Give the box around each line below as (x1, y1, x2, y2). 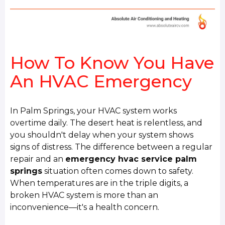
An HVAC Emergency (10, 70, 192, 92)
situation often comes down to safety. (42, 166, 194, 176)
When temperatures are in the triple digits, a (10, 178, 189, 188)
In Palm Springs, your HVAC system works (10, 106, 177, 116)
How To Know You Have (10, 52, 214, 73)
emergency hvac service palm (65, 154, 197, 164)
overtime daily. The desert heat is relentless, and (10, 118, 203, 128)
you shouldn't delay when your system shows (10, 130, 194, 140)
